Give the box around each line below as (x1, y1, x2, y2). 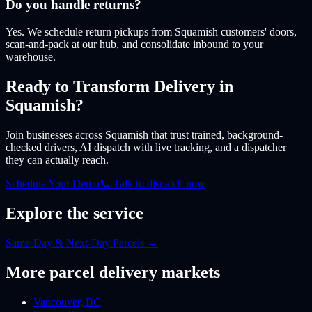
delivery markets (95, 263, 220, 281)
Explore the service (6, 203, 143, 222)
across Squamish (72, 128, 148, 141)
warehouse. (6, 51, 56, 63)
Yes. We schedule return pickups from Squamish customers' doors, (6, 26, 297, 38)
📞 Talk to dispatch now (100, 177, 205, 189)
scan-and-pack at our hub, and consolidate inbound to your (6, 38, 263, 51)
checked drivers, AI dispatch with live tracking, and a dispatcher (6, 141, 286, 153)
